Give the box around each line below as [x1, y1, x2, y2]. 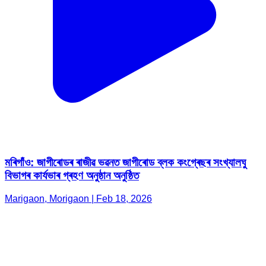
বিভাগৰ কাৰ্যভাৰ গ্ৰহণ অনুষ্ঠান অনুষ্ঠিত [5, 169, 139, 182]
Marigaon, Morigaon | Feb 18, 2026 [5, 193, 152, 204]
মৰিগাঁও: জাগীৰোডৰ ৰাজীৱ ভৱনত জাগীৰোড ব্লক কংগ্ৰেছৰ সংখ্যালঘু [5, 156, 246, 169]
